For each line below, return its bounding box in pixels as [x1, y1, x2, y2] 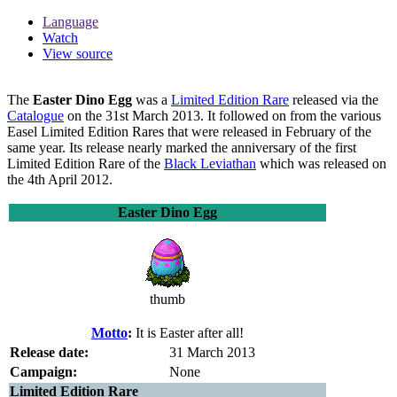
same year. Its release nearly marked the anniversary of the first [7, 139, 356, 155]
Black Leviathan [164, 155, 256, 171]
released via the [289, 91, 378, 107]
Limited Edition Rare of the [7, 155, 164, 171]
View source [43, 45, 113, 61]
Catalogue [7, 107, 64, 123]
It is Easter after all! [132, 324, 244, 340]
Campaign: [10, 363, 77, 379]
